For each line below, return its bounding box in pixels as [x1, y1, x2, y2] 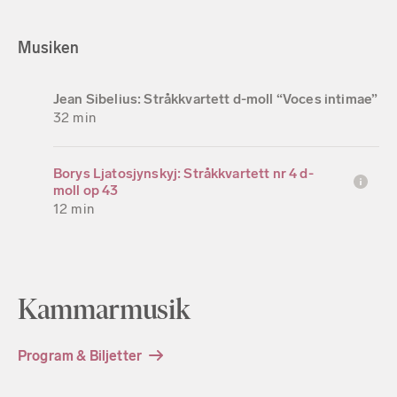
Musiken [18, 37, 80, 58]
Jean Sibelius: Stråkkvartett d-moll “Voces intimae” [53, 90, 378, 107]
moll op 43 [53, 181, 119, 198]
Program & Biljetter [18, 346, 143, 364]
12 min [53, 199, 94, 217]
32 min [53, 108, 96, 126]
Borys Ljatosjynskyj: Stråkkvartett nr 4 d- [53, 164, 314, 182]
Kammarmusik [18, 292, 191, 326]
